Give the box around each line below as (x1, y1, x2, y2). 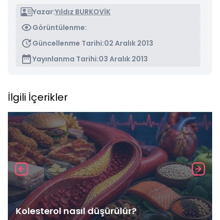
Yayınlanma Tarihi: (32, 54, 99, 64)
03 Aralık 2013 (99, 54, 148, 64)
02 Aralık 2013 (104, 38, 153, 48)
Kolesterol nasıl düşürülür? (16, 205, 137, 217)
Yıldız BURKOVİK (55, 7, 110, 17)
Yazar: (32, 7, 55, 17)
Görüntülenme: (32, 23, 87, 32)
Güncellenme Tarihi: (32, 38, 104, 48)
